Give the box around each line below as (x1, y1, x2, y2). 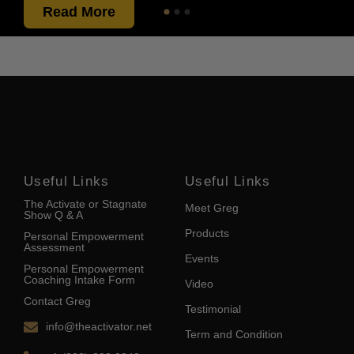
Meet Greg (185, 201, 239, 215)
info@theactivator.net (45, 320, 152, 333)
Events (185, 252, 219, 265)
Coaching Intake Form (24, 273, 135, 287)
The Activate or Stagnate (24, 198, 147, 211)
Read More (43, 4, 115, 21)
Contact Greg (24, 295, 91, 308)
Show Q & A (24, 209, 83, 222)
